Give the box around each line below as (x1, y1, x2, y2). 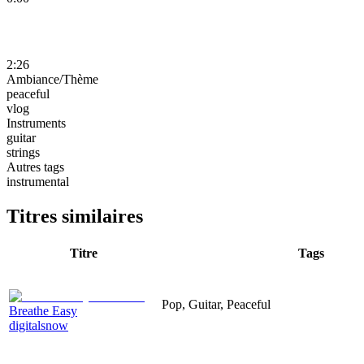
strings (6, 145, 40, 159)
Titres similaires (6, 205, 143, 227)
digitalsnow (9, 318, 68, 332)
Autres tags (6, 159, 64, 174)
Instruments (6, 115, 66, 130)
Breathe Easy (9, 303, 77, 318)
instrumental (6, 174, 69, 188)
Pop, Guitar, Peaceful (162, 297, 271, 311)
